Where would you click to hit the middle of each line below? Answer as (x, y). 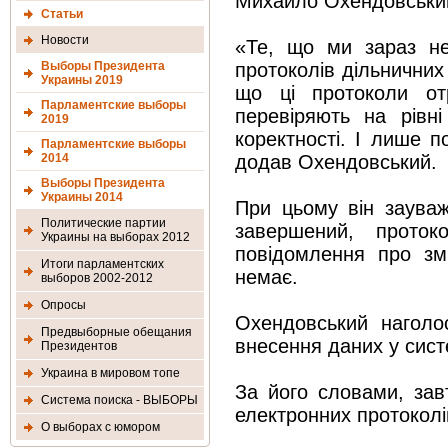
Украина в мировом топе (110, 373)
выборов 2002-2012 (97, 278)
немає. (266, 277)
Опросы (63, 305)
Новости (65, 40)
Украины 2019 (82, 80)
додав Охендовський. (336, 162)
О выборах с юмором (100, 427)
